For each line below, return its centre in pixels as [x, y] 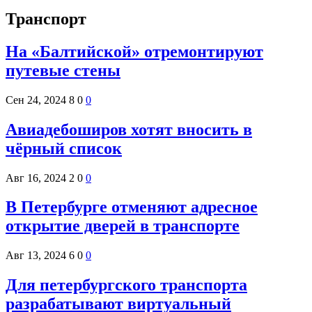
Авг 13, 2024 [36, 256]
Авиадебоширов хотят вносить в [129, 129]
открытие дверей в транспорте [123, 226]
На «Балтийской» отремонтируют [134, 51]
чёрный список [64, 148]
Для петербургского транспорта [126, 285]
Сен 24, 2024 [36, 100]
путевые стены [63, 70]
